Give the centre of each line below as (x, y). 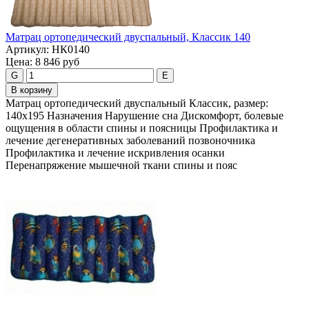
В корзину (32, 90)
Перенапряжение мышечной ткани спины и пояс (121, 166)
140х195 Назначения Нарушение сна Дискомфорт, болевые (144, 116)
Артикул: (27, 50)
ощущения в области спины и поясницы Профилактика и (142, 128)
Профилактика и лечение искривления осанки (115, 153)
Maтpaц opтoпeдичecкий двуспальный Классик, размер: (137, 103)
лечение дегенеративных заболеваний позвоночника (130, 141)
